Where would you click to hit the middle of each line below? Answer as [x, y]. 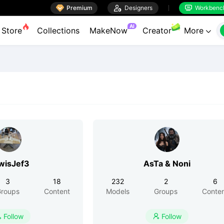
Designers [137, 7]
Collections [58, 30]
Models [118, 191]
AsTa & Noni [167, 163]
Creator [157, 30]
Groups [166, 191]
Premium [79, 7]
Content [57, 191]
